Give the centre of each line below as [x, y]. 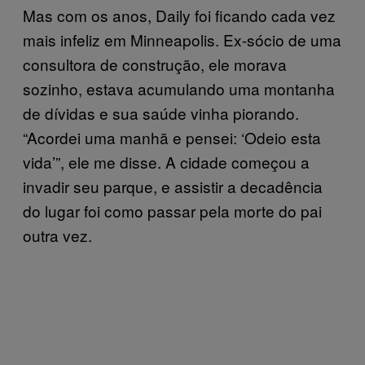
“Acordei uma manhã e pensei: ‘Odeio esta [172, 137]
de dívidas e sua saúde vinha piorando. [161, 113]
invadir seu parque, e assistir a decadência [173, 186]
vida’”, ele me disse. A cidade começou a [166, 162]
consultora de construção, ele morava [155, 64]
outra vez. [57, 235]
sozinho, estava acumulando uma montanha [179, 88]
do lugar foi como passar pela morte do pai [172, 211]
